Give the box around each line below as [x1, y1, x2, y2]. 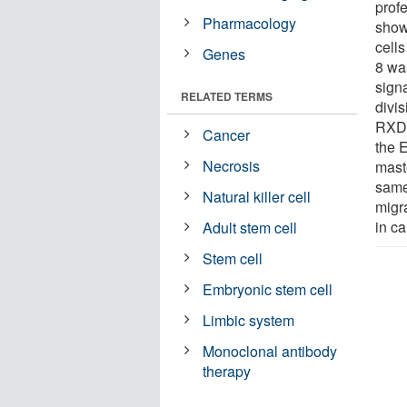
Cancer [203, 124, 251, 145]
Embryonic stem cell [203, 278, 333, 300]
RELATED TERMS [181, 87, 273, 104]
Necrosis [203, 154, 261, 176]
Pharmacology [203, 12, 297, 34]
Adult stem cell [203, 216, 298, 238]
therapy [203, 360, 252, 382]
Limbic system [203, 309, 295, 331]
